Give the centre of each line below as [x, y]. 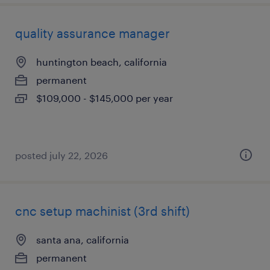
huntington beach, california [102, 62]
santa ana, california [83, 240]
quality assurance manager [93, 33]
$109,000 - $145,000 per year [105, 98]
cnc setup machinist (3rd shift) [102, 211]
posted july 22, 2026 [61, 155]
